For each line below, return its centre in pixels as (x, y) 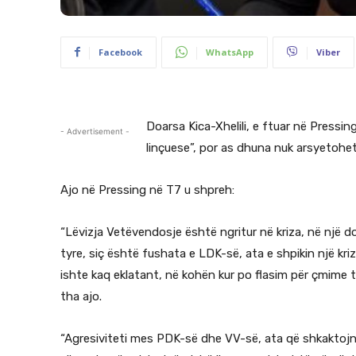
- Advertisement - (95, 131)
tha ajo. (81, 296)
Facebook (120, 52)
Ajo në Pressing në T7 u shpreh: (147, 190)
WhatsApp (230, 52)
